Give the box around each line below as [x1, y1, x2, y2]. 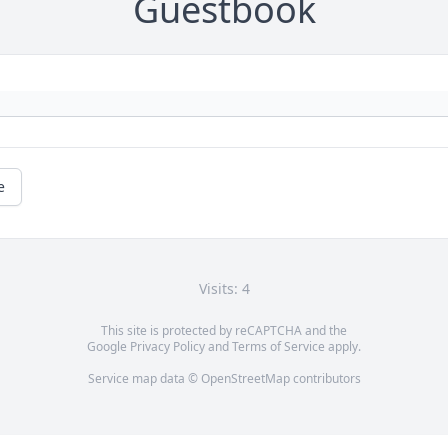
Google [87, 338, 130, 356]
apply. [325, 338, 361, 356]
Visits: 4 [198, 279, 250, 299]
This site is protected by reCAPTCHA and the [101, 322, 347, 340]
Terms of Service [232, 338, 325, 356]
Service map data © [87, 370, 201, 388]
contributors [289, 370, 361, 388]
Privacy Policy [130, 338, 205, 356]
